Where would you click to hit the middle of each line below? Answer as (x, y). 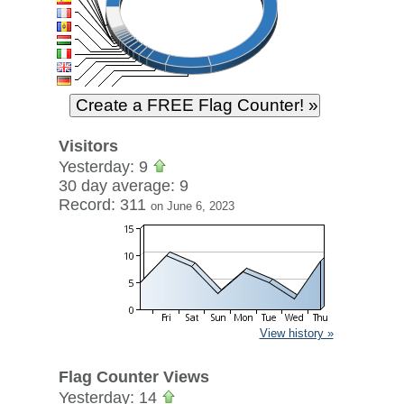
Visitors (88, 146)
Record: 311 (104, 205)
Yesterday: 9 (105, 167)
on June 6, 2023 (192, 206)
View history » (296, 333)
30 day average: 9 (123, 186)
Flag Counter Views (133, 377)
